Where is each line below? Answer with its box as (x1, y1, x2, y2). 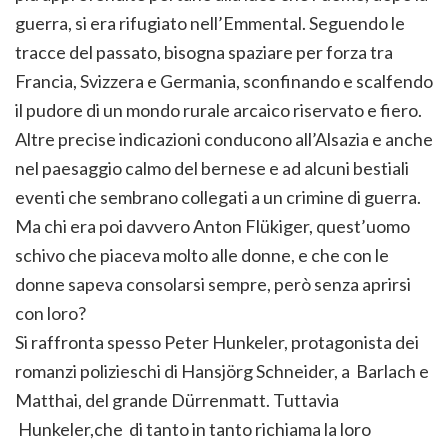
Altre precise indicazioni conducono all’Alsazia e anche (15, 128, 433, 151)
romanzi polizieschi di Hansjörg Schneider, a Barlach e (15, 360, 429, 383)
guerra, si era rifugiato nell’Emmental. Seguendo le (15, 12, 405, 35)
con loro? (15, 302, 86, 325)
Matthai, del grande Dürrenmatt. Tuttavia (15, 389, 339, 412)
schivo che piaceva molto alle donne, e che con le (15, 244, 389, 267)
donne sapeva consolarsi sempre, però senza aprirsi (15, 273, 411, 296)
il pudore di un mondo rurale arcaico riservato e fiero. (15, 99, 422, 122)
